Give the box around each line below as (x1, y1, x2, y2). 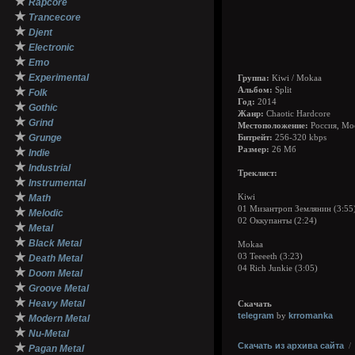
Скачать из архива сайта (238, 341, 344, 350)
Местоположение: (238, 121, 308, 130)
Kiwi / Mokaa (269, 74, 322, 82)
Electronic (29, 42, 74, 53)
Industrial (29, 162, 71, 174)
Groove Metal (29, 283, 89, 294)
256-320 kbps (273, 133, 326, 142)
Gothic (29, 102, 58, 113)
